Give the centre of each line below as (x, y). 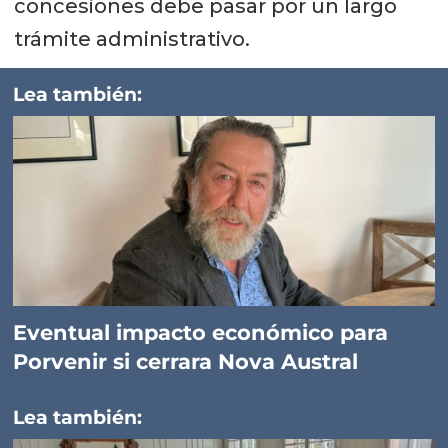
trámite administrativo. (131, 39)
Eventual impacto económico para (201, 332)
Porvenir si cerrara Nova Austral (186, 361)
